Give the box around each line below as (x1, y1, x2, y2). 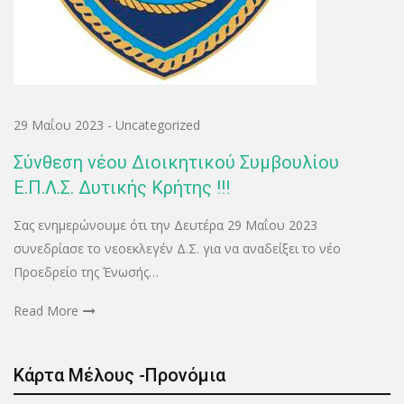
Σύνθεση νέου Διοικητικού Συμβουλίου (14, 151, 339, 173)
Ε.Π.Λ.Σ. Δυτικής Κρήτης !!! (14, 176, 230, 198)
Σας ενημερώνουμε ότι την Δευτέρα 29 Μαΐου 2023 (14, 216, 317, 234)
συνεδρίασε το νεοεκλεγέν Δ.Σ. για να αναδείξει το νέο (14, 239, 341, 257)
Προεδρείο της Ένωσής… (14, 262, 159, 280)
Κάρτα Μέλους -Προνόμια (14, 363, 225, 386)
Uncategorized (115, 115, 200, 133)
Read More (14, 301, 78, 319)
